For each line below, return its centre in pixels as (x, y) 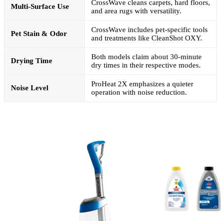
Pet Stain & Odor (39, 33)
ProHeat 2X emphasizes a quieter (142, 84)
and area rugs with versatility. (136, 11)
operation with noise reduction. (139, 92)
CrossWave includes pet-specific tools (149, 29)
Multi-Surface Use (40, 6)
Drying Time (32, 60)
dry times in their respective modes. (146, 65)
